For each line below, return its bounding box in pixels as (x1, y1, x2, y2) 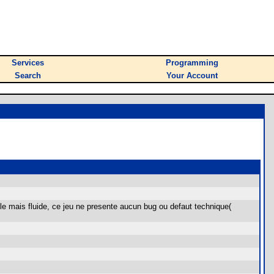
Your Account (166, 71, 218, 80)
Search (15, 71, 41, 80)
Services (12, 58, 44, 67)
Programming (166, 58, 218, 67)
